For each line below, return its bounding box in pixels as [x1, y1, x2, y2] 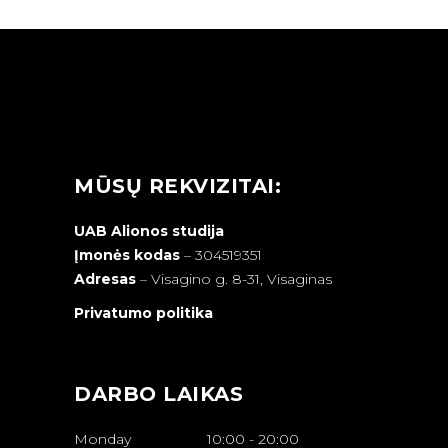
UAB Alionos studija [74, 221, 224, 240]
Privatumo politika [74, 303, 213, 322]
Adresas [74, 269, 136, 288]
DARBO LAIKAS [74, 381, 243, 406]
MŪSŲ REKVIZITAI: [74, 173, 281, 198]
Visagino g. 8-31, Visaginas [151, 269, 332, 288]
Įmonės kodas [74, 245, 180, 264]
